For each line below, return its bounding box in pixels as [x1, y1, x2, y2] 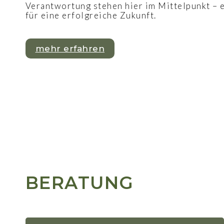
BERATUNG [25, 171, 134, 193]
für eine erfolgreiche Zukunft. [25, 10, 156, 21]
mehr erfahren [35, 43, 104, 54]
